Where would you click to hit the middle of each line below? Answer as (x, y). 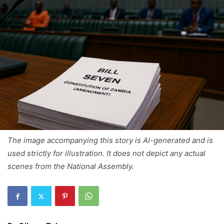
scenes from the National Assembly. (71, 166)
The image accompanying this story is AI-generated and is (110, 140)
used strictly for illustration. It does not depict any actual (106, 153)
